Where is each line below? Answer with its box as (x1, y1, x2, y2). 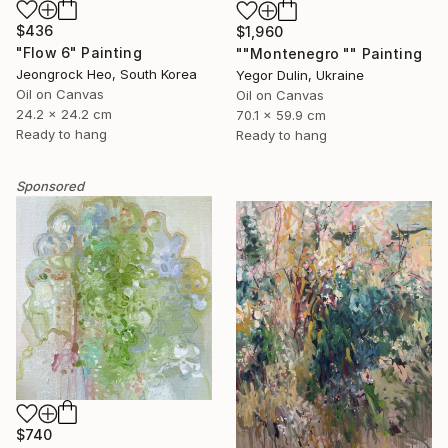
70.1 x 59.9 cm (236, 107, 326, 124)
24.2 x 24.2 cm (16, 105, 112, 122)
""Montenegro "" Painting (236, 45, 422, 63)
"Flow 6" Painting (16, 43, 142, 61)
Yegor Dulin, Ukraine (236, 67, 364, 84)
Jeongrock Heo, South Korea (16, 65, 197, 82)
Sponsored (16, 177, 84, 194)
